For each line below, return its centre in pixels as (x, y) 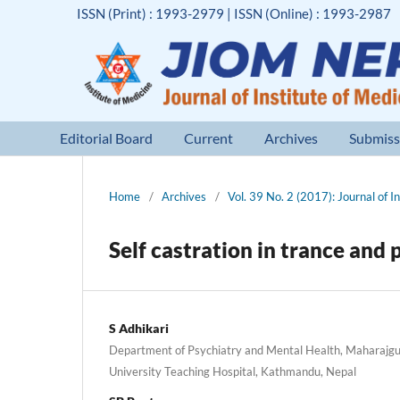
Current (209, 137)
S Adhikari (139, 328)
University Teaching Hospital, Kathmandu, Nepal (233, 371)
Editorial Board (107, 137)
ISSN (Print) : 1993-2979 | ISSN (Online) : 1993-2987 (234, 13)
